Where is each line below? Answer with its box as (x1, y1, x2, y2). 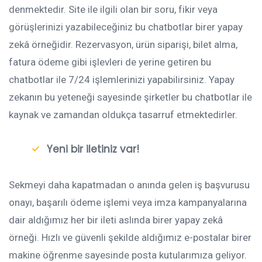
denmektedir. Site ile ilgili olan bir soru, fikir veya (9, 4, 218, 16)
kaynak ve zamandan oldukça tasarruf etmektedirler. (9, 109, 237, 121)
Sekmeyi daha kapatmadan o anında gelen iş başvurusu (9, 178, 250, 191)
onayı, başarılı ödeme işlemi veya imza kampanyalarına (9, 196, 247, 208)
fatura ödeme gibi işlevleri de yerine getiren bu (9, 56, 211, 68)
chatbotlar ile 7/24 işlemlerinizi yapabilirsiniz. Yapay (9, 74, 235, 86)
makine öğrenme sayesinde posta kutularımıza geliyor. (9, 249, 247, 261)
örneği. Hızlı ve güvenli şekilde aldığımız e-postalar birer (9, 231, 251, 243)
